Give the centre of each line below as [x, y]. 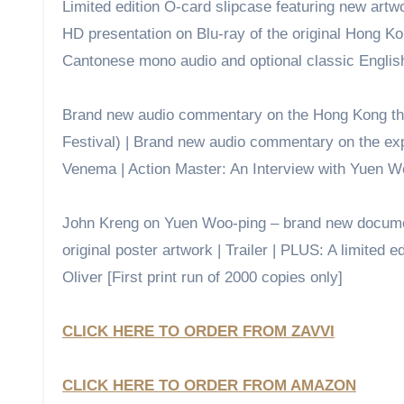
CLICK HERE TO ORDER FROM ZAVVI [198, 331]
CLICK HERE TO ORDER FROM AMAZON [209, 385]
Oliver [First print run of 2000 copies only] [202, 277]
